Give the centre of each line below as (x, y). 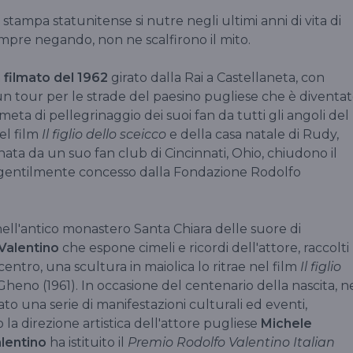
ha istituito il (87, 342)
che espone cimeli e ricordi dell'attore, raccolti (206, 247)
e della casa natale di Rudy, (253, 134)
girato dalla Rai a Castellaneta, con (216, 77)
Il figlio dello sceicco (104, 134)
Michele (286, 323)
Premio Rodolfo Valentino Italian (231, 342)
